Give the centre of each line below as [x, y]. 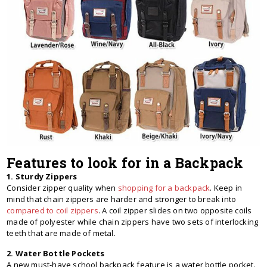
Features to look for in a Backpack [125, 163]
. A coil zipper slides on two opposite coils [175, 211]
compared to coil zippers [52, 211]
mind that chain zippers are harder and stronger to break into [122, 199]
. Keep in [226, 188]
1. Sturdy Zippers [42, 177]
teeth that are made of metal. [61, 233]
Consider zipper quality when [62, 188]
